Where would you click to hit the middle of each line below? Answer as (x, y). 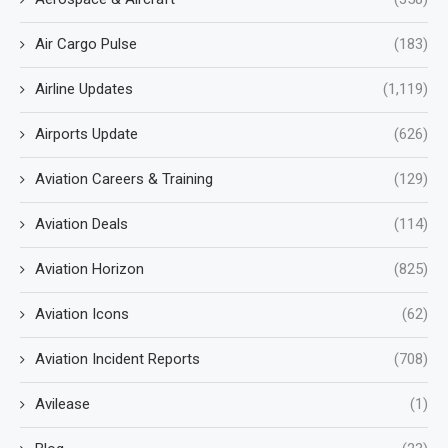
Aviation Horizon (89, 269)
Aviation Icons (82, 314)
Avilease (62, 404)
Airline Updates (84, 89)
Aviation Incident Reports (117, 359)
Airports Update (86, 134)
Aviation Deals (81, 224)
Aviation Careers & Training (124, 179)
